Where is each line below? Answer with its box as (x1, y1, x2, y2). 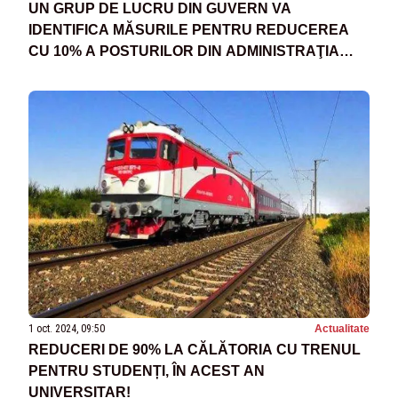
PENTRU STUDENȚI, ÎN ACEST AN (28, 362, 265, 378)
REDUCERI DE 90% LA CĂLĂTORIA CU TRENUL (28, 341, 361, 357)
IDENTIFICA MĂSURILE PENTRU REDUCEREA (28, 21, 349, 37)
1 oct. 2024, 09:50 (28, 322, 105, 335)
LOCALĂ (28, 64, 89, 80)
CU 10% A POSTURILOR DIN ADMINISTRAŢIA (28, 43, 339, 59)
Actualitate (314, 322, 370, 335)
